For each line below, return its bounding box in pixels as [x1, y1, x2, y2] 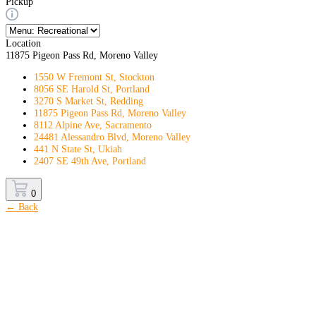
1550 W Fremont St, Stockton [34, 71, 154, 83]
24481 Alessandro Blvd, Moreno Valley [34, 131, 190, 143]
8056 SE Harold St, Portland [34, 83, 150, 95]
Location [6, 37, 41, 49]
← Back [6, 200, 38, 212]
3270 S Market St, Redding [34, 95, 143, 107]
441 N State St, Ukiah [34, 143, 122, 155]
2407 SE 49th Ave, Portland [34, 155, 146, 167]
